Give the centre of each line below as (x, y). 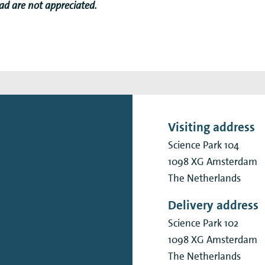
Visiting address (211, 127)
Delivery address (213, 205)
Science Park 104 (203, 145)
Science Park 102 (203, 223)
